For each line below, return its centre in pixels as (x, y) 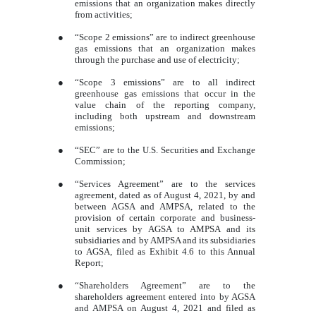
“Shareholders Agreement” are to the (165, 286)
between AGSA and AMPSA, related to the (165, 207)
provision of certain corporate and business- (165, 218)
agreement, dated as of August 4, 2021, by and (165, 195)
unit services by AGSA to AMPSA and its (165, 229)
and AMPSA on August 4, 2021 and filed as (165, 308)
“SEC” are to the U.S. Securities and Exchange (165, 150)
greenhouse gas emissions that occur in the (165, 94)
